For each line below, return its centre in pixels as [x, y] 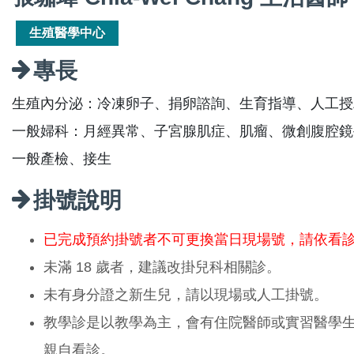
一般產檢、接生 [62, 158]
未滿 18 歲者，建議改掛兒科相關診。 [162, 267]
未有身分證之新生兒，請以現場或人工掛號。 [186, 294]
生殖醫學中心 [67, 32]
